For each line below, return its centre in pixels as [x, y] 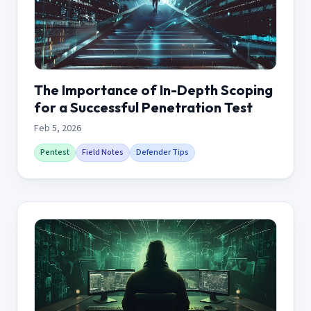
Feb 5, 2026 [58, 128]
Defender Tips [162, 152]
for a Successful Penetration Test [143, 107]
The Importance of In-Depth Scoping [153, 90]
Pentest [55, 152]
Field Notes [103, 152]
